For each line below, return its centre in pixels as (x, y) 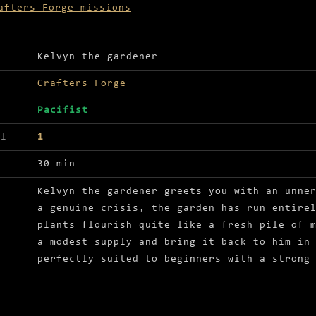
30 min (56, 164)
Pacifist (63, 111)
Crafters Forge (82, 84)
